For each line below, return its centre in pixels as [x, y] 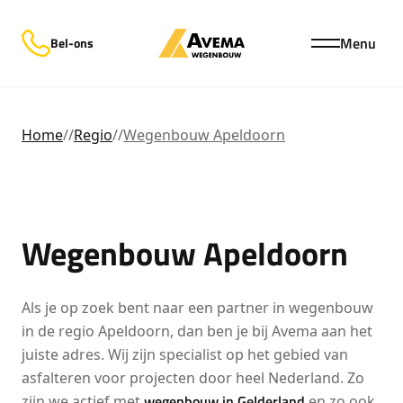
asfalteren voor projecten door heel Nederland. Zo [193, 378]
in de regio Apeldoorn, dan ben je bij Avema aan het [197, 331]
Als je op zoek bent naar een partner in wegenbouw [197, 308]
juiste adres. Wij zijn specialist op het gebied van [185, 354]
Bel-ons [72, 43]
